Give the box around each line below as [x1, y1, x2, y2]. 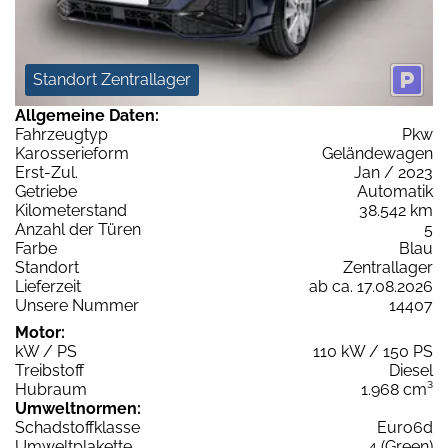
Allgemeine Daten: [15, 106, 159, 126]
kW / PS [15, 342, 77, 362]
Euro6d [377, 418, 433, 438]
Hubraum [15, 380, 87, 400]
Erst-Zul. [15, 163, 78, 183]
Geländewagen [322, 144, 433, 164]
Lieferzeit [15, 277, 81, 297]
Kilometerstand [15, 201, 127, 221]
